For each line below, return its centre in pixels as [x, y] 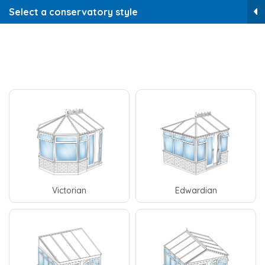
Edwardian [196, 190]
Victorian [69, 190]
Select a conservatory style [73, 12]
